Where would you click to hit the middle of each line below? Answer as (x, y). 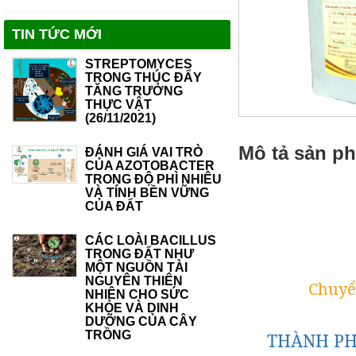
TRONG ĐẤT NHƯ (139, 254)
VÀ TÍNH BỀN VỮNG (147, 193)
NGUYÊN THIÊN (133, 281)
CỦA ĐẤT (114, 206)
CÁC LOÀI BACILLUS (150, 240)
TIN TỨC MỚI (57, 34)
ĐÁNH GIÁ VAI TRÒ (143, 152)
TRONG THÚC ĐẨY (143, 77)
